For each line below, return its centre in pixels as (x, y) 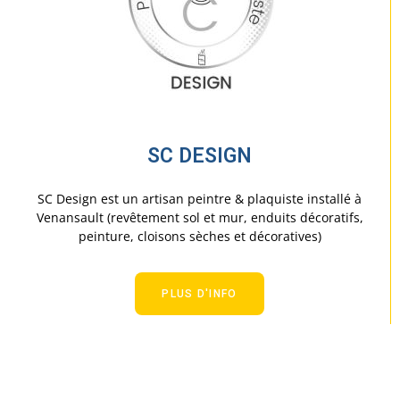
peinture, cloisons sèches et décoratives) (200, 237)
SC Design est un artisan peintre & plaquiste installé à (200, 199)
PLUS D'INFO (200, 294)
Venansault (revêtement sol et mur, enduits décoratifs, (200, 218)
